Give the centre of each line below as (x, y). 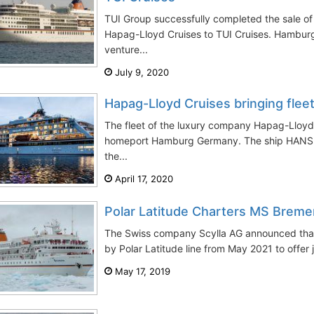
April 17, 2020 (143, 179)
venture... (126, 49)
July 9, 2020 (141, 72)
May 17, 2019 (141, 271)
